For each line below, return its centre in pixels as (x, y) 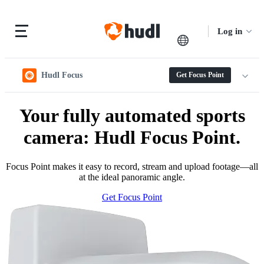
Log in (230, 31)
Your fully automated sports (132, 116)
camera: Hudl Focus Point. (132, 138)
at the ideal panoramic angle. (132, 177)
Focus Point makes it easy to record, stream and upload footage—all (132, 166)
